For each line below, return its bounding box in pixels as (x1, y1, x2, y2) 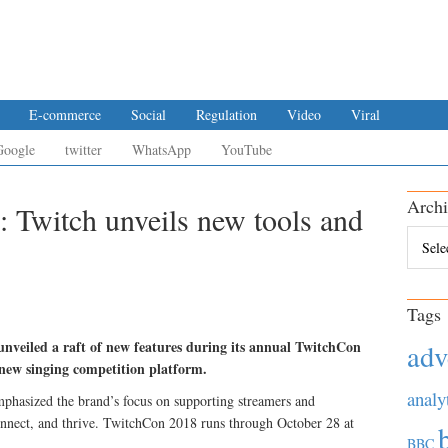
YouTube (221, 140, 272, 159)
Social (131, 105, 166, 124)
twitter (65, 140, 102, 159)
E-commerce (29, 105, 101, 124)
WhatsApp (132, 140, 191, 159)
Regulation (196, 105, 257, 124)
